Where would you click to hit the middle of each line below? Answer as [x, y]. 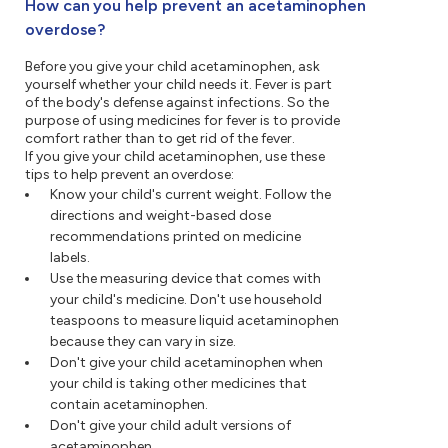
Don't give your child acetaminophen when [186, 363]
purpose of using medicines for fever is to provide [182, 121]
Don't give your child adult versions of [170, 426]
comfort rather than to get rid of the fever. [160, 139]
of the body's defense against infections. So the [177, 103]
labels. [70, 258]
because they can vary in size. [143, 342]
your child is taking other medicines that [178, 384]
